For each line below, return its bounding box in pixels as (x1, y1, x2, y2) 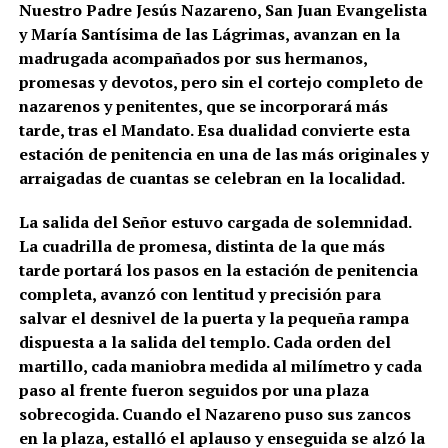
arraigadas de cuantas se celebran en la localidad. (18, 167, 405, 190)
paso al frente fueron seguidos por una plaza (18, 379, 369, 402)
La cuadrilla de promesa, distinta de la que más (18, 235, 385, 258)
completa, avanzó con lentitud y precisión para (18, 283, 381, 306)
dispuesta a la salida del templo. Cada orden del (18, 331, 391, 354)
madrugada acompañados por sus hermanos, (18, 47, 367, 70)
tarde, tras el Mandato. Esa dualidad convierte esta (18, 119, 410, 142)
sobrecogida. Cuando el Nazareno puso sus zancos (18, 403, 411, 426)
